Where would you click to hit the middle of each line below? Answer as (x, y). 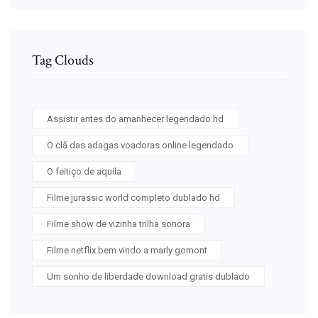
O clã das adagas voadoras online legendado (140, 145)
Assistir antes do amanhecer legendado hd (135, 119)
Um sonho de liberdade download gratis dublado (148, 276)
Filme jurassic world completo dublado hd (133, 197)
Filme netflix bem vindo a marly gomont (127, 250)
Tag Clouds (63, 60)
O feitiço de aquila (84, 171)
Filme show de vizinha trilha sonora (119, 224)
